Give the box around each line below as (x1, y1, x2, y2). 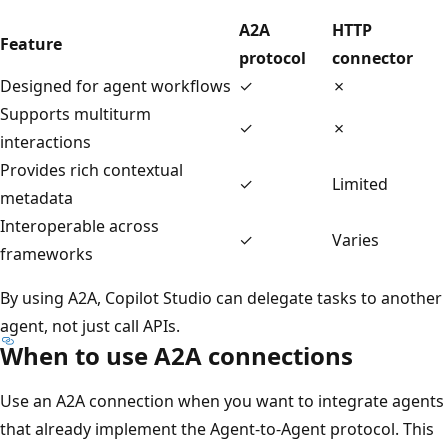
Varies (332, 228, 379, 251)
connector (332, 46, 413, 69)
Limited (332, 172, 388, 195)
